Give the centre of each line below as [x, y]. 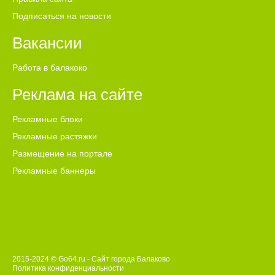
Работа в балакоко [50, 68]
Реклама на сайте [77, 95]
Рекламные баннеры [54, 171]
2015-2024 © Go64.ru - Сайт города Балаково [91, 259]
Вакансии [47, 43]
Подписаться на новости [62, 16]
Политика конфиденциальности [68, 269]
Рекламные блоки [48, 119]
